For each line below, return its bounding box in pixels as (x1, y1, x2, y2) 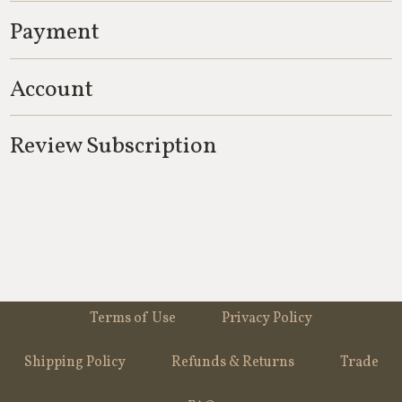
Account (10, 74, 94, 106)
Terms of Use (90, 309, 176, 329)
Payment (10, 16, 100, 48)
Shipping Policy (23, 353, 126, 373)
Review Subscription (10, 131, 218, 163)
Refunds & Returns (170, 353, 294, 373)
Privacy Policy (222, 309, 312, 329)
